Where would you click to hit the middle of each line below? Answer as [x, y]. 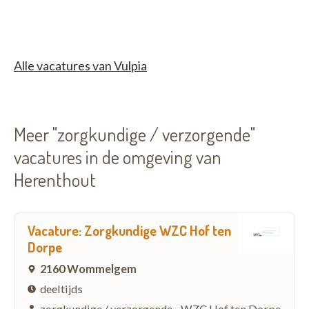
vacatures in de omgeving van [118, 157]
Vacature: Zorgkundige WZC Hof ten [129, 230]
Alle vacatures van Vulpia [80, 66]
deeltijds [61, 288]
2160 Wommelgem [88, 268]
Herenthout [55, 180]
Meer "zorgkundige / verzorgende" [134, 134]
